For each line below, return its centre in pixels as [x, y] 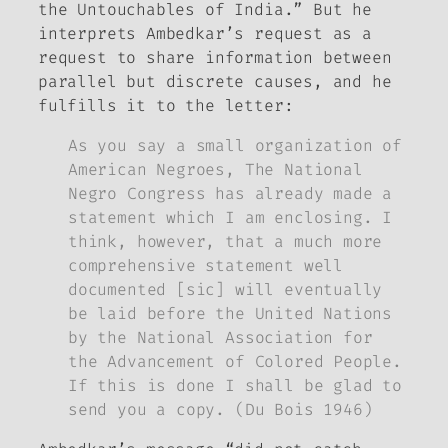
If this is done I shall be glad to [235, 386]
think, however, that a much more [225, 242]
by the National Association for [220, 338]
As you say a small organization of [235, 146]
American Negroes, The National [215, 170]
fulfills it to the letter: [166, 105]
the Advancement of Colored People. [235, 362]
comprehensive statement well [205, 266]
